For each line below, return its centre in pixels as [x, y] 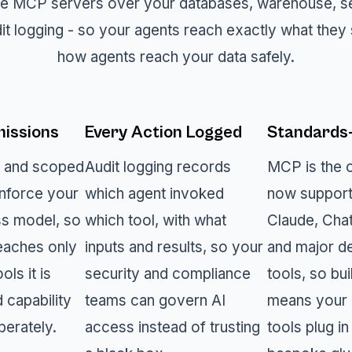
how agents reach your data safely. [176, 57]
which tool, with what [156, 220]
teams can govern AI [156, 300]
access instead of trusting [173, 327]
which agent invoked [155, 193]
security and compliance [168, 273]
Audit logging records [158, 167]
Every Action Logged [164, 133]
